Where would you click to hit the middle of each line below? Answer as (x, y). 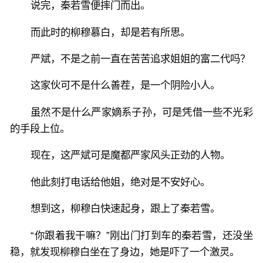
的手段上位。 (40, 128)
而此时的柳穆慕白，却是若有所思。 (111, 32)
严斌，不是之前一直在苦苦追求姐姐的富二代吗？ (141, 58)
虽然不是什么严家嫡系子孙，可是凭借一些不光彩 (142, 112)
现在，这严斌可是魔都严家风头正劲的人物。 (131, 155)
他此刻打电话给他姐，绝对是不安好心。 (121, 182)
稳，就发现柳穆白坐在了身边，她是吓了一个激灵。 (125, 252)
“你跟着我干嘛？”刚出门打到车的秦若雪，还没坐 (142, 235)
